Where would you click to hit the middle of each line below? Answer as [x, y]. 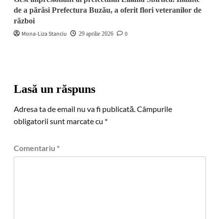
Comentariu [35, 148]
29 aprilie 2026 [96, 34]
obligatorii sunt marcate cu [59, 121]
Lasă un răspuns [54, 89]
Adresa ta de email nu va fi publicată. [74, 109]
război [24, 21]
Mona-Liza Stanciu [44, 34]
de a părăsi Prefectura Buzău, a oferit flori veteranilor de [107, 10]
